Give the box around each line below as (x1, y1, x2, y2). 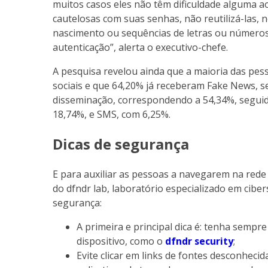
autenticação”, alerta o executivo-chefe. (53, 41, 228, 54)
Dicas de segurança (53, 134, 189, 154)
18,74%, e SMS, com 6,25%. (53, 108, 170, 121)
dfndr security (165, 234, 233, 248)
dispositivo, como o (77, 234, 165, 248)
